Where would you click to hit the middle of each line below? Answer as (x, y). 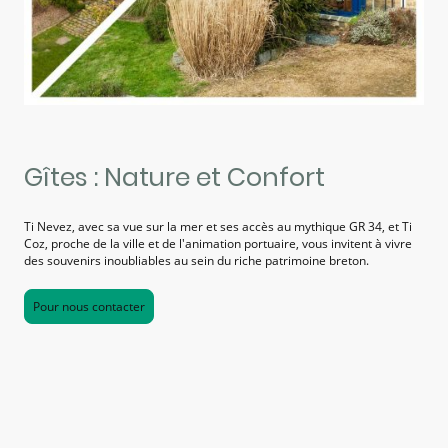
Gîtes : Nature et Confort (174, 176)
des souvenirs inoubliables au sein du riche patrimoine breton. (196, 260)
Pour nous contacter (89, 307)
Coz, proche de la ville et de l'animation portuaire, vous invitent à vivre (218, 243)
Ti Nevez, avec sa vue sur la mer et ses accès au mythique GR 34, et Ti (218, 226)
